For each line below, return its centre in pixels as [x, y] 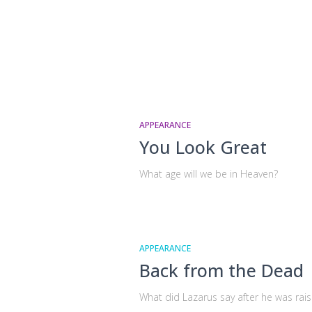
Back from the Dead [221, 270]
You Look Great [203, 147]
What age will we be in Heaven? [208, 173]
